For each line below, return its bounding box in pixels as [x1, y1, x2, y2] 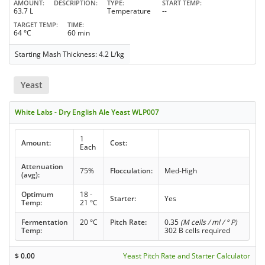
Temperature [107, 5, 151, 16]
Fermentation [21, 217, 68, 227]
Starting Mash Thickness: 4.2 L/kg [15, 49, 125, 59]
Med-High [164, 166, 197, 176]
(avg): [21, 170, 40, 180]
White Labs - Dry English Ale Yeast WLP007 [15, 107, 160, 117]
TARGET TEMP [14, 20, 56, 29]
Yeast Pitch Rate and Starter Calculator [122, 251, 250, 261]
